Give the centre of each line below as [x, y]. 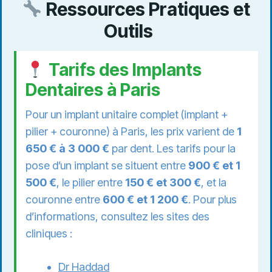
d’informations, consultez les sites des [117, 217]
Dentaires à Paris [93, 90]
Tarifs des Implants [123, 70]
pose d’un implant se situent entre [107, 166]
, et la [214, 183]
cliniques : [49, 234]
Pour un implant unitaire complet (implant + [127, 115]
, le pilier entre [91, 183]
